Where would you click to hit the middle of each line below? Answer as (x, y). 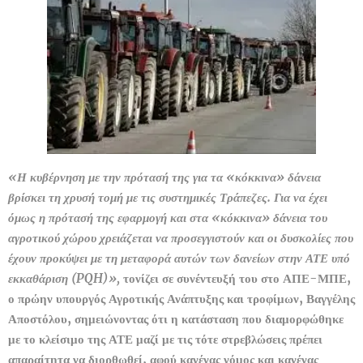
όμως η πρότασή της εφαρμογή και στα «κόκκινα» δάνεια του (168, 218)
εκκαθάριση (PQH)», (64, 279)
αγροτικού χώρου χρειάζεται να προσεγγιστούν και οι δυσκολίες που (181, 238)
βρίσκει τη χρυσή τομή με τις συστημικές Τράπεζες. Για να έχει (168, 198)
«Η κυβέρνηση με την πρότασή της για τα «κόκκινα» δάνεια (164, 177)
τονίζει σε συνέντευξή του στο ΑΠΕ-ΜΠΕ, (235, 279)
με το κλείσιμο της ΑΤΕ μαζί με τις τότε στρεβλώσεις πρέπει (165, 340)
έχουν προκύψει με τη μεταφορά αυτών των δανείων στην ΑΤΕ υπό (179, 258)
